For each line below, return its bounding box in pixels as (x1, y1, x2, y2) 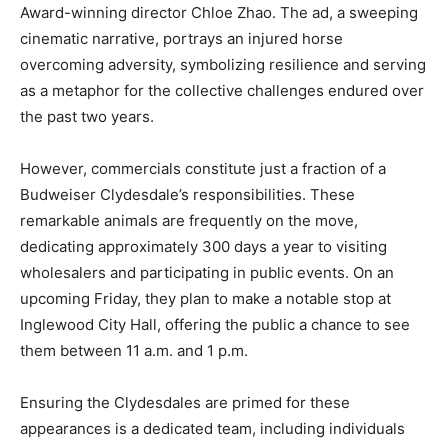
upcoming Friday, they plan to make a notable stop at (20, 288, 391, 308)
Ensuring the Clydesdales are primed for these (20, 392, 350, 412)
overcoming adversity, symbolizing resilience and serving (20, 54, 426, 74)
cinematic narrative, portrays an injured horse (20, 28, 343, 48)
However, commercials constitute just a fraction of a (20, 158, 386, 178)
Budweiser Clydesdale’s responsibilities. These (20, 184, 355, 204)
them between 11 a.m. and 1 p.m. (20, 340, 248, 360)
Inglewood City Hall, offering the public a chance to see (20, 314, 410, 334)
